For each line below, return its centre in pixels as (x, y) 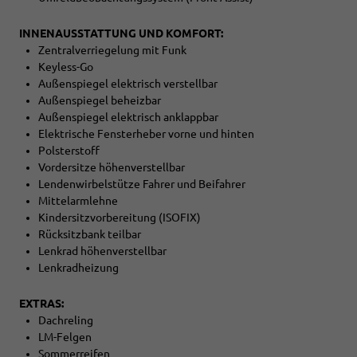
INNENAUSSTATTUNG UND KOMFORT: (121, 34)
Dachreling (66, 321)
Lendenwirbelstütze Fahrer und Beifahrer (142, 184)
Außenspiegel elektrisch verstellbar (128, 84)
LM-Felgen (65, 337)
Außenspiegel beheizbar (100, 101)
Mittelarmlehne (78, 201)
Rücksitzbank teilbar (90, 235)
